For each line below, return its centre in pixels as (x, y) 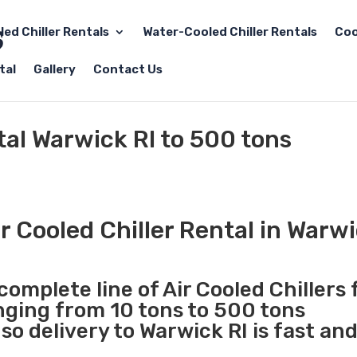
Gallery (55, 69)
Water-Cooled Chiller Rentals (230, 32)
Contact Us (128, 69)
